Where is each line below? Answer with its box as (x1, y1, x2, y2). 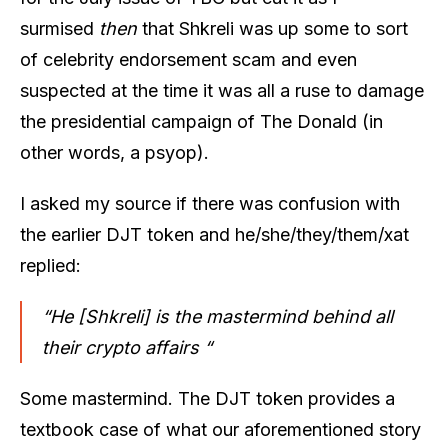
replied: (20, 254, 81, 276)
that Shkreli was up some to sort (142, 17, 408, 39)
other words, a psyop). (20, 141, 209, 163)
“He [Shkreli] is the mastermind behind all (42, 305, 393, 327)
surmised (20, 17, 99, 39)
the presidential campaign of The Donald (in (20, 110, 383, 132)
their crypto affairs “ (42, 336, 212, 358)
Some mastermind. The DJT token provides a (20, 387, 395, 409)
